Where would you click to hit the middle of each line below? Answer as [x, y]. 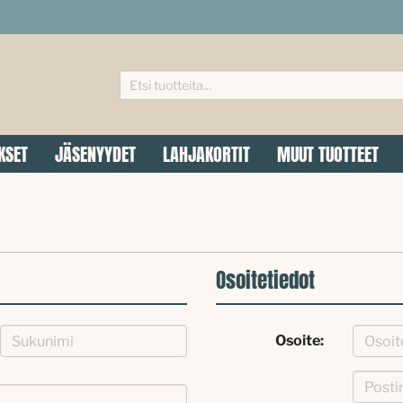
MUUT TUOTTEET [328, 154]
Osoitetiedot [265, 280]
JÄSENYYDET [95, 154]
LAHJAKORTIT [206, 154]
